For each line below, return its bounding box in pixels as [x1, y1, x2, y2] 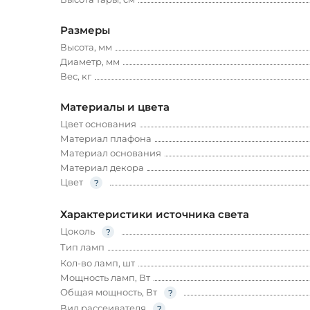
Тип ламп [60, 241, 104, 253]
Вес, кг [60, 71, 91, 82]
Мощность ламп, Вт [60, 272, 150, 284]
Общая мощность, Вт [60, 286, 157, 298]
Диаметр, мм [60, 56, 120, 68]
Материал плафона [60, 133, 152, 145]
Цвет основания [60, 118, 136, 130]
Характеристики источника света [60, 208, 249, 221]
